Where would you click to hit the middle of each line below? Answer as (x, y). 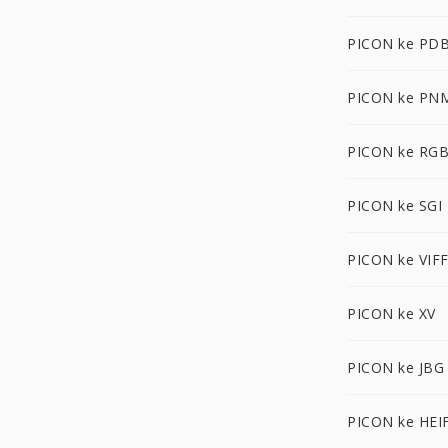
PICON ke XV (391, 313)
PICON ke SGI (394, 205)
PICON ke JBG (395, 367)
